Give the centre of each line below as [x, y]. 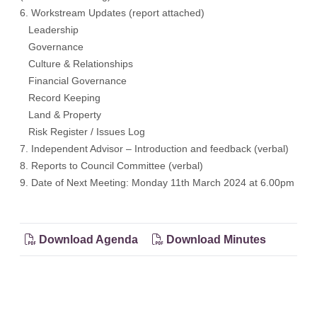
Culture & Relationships [76, 64]
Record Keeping [60, 98]
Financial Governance [73, 81]
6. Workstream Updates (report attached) [114, 13]
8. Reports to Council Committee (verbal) [113, 166]
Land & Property [60, 115]
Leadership [49, 30]
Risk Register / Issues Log [82, 132]
